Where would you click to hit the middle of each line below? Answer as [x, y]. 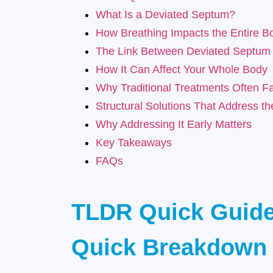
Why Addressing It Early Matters [174, 125]
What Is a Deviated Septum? [165, 15]
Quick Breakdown [169, 248]
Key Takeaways [134, 143]
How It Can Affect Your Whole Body [182, 70]
